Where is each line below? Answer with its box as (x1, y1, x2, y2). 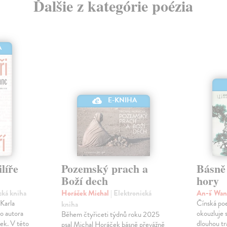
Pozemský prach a (61, 160, 148, 177)
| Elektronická (110, 187, 152, 199)
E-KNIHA (108, 95, 137, 106)
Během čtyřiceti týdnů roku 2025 (61, 209, 160, 220)
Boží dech (61, 172, 108, 190)
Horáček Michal (61, 187, 110, 199)
